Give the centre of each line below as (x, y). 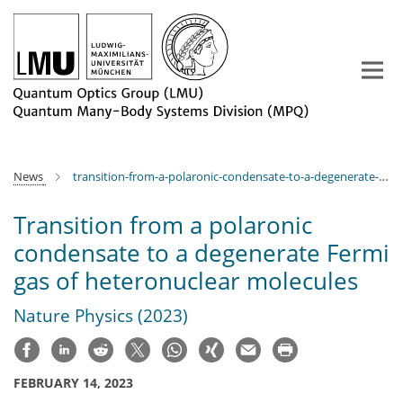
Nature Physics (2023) (101, 315)
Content (28, 36)
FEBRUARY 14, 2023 (73, 382)
